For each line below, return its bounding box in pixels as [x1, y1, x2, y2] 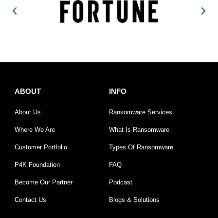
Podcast [109, 179, 132, 186]
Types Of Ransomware [109, 144, 173, 151]
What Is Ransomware [109, 126, 169, 134]
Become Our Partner [15, 179, 73, 186]
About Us [15, 109, 41, 116]
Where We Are [15, 126, 55, 134]
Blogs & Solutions [109, 196, 160, 204]
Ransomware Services [109, 109, 172, 116]
